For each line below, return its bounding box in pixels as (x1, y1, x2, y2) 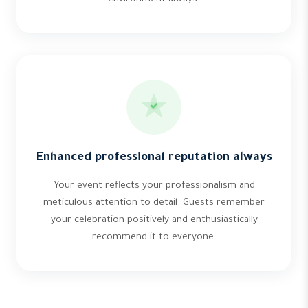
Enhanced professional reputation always (36, 152, 272, 165)
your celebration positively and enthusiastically (50, 215, 258, 225)
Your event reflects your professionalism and (53, 181, 255, 191)
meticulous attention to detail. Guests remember (43, 198, 265, 208)
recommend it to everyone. (91, 232, 217, 243)
